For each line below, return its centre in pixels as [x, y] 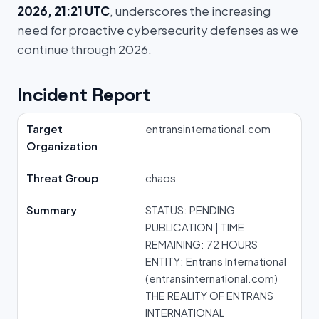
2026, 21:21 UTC [63, 11]
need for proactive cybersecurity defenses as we [158, 30]
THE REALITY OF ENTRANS [209, 295]
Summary [52, 210]
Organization [62, 146]
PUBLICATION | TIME [195, 227]
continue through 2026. [84, 49]
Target [45, 129]
